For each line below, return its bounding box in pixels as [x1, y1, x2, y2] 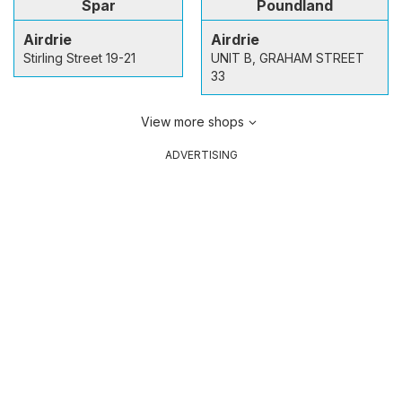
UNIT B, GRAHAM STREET [211, 49, 364, 66]
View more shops [140, 113, 244, 129]
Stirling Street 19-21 [23, 49, 135, 66]
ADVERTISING [164, 147, 238, 162]
